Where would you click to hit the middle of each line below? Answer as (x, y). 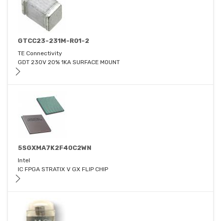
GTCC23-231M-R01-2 (54, 41)
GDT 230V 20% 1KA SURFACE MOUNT (69, 62)
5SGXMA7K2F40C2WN (55, 148)
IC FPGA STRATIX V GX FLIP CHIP (63, 169)
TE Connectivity (40, 54)
